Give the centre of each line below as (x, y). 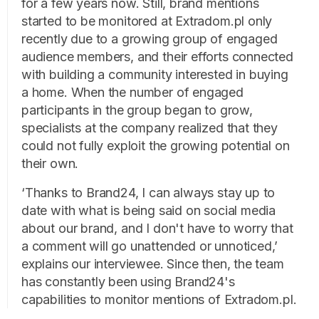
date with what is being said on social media (149, 211)
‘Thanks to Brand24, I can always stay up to (148, 193)
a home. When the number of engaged (132, 93)
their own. (50, 164)
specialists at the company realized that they (150, 128)
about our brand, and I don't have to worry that (157, 229)
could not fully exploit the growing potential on (156, 146)
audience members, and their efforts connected (157, 57)
